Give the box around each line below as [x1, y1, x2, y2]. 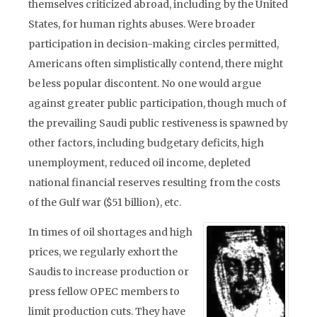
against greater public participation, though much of [28, 97, 287, 110]
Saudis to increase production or [28, 265, 189, 278]
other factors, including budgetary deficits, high [28, 137, 264, 149]
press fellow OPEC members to [28, 285, 180, 298]
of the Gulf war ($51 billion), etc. [28, 196, 181, 209]
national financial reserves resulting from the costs [28, 176, 280, 189]
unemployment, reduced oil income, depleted [28, 156, 250, 169]
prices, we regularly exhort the [28, 246, 178, 258]
